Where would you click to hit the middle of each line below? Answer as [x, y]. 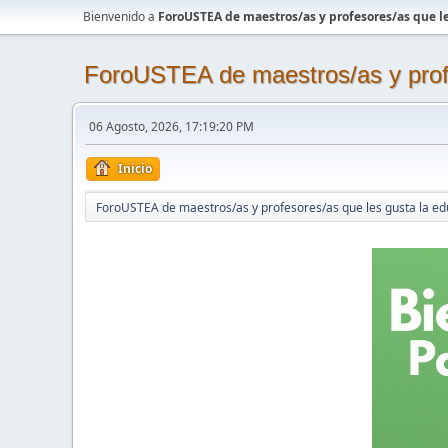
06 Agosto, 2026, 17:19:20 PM [171, 126]
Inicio [135, 168]
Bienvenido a [120, 16]
